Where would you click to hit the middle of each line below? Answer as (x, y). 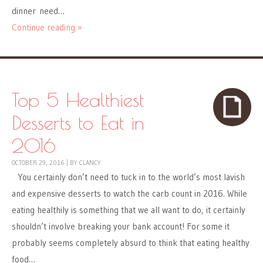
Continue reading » (47, 28)
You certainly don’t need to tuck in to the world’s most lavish (128, 177)
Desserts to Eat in (78, 123)
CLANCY (90, 163)
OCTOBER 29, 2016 (38, 163)
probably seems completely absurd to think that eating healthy (131, 243)
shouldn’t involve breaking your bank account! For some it (121, 227)
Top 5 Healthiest (78, 100)
